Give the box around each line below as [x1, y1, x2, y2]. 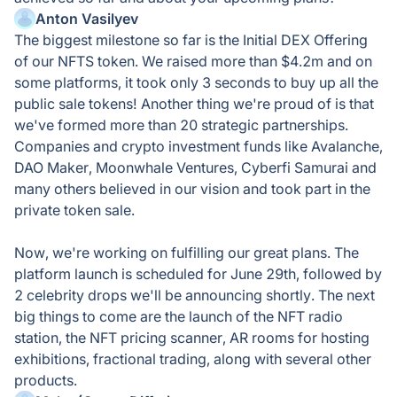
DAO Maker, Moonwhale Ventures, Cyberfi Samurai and [14, 159, 377, 176]
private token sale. [14, 201, 135, 219]
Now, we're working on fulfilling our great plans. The [14, 244, 359, 261]
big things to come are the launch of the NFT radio [14, 307, 343, 325]
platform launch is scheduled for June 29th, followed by [14, 265, 382, 283]
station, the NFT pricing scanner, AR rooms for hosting [14, 329, 370, 346]
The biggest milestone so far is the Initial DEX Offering [14, 31, 368, 49]
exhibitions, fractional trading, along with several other [14, 350, 371, 368]
